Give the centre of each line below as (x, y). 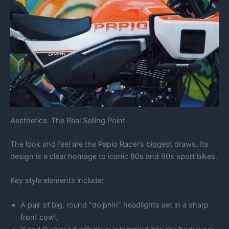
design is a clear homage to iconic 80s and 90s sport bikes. (114, 156)
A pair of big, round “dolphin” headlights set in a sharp (114, 205)
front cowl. (39, 217)
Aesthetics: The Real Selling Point (68, 120)
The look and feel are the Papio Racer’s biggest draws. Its (109, 144)
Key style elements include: (57, 181)
